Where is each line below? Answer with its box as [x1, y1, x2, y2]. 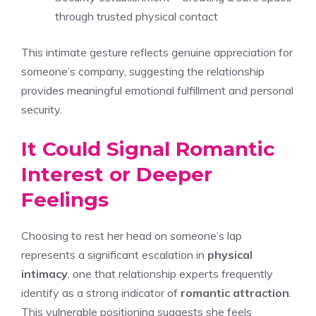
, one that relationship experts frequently [68, 266, 273, 281]
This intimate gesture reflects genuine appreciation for [21, 44, 293, 59]
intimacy [21, 266, 68, 281]
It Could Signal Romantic [21, 136, 275, 161]
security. [21, 102, 62, 116]
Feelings [21, 187, 109, 212]
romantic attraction [181, 285, 289, 300]
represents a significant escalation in [21, 247, 207, 262]
